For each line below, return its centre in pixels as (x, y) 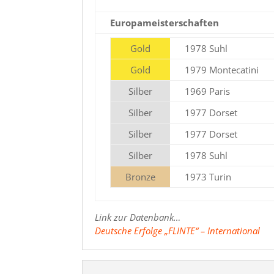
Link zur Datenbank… (138, 217)
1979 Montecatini (222, 69)
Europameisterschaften (165, 22)
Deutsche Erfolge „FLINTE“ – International (178, 230)
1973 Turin (208, 176)
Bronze (141, 176)
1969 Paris (208, 91)
